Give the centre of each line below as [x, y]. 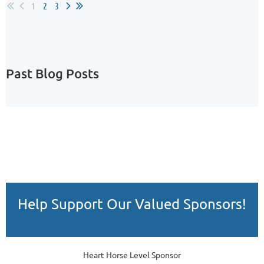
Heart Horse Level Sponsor [132, 254]
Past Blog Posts [52, 73]
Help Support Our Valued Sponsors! [132, 203]
